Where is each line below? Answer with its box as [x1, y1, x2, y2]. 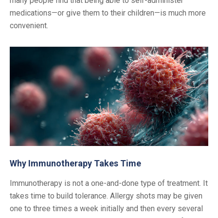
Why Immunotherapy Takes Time [10, 158, 141, 168]
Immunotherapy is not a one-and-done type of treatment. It [10, 178, 208, 188]
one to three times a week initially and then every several [10, 203, 203, 213]
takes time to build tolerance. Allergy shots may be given [10, 191, 202, 200]
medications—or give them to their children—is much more [10, 8, 206, 18]
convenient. [10, 20, 48, 30]
